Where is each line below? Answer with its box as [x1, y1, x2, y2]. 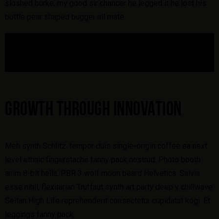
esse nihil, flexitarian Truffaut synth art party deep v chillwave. [5, 182, 214, 192]
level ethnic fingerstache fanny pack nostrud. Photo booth [5, 154, 200, 164]
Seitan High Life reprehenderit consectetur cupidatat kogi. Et [5, 196, 210, 205]
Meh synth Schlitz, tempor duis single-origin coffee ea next [5, 141, 207, 151]
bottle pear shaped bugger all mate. [5, 12, 126, 22]
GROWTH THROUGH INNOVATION [5, 100, 182, 120]
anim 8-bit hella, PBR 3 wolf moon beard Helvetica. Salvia [5, 168, 200, 178]
